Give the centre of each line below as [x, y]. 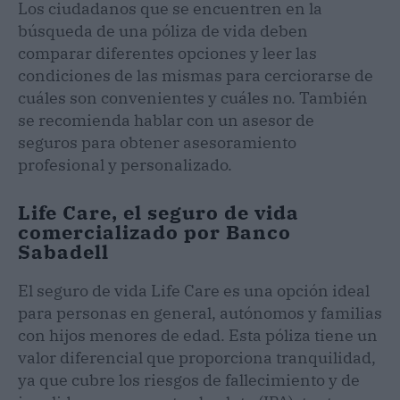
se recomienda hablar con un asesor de [166, 120]
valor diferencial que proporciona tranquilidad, [197, 357]
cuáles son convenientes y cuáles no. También [193, 97]
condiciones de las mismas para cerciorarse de [196, 75]
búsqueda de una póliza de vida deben [163, 30]
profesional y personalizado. [125, 164]
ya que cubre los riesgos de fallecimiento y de [189, 379]
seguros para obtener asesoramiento [157, 142]
